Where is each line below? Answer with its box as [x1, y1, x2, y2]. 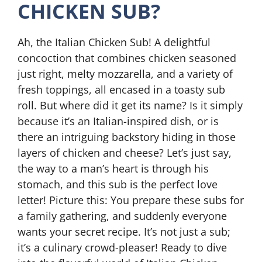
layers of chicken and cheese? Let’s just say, [18, 146, 232, 160]
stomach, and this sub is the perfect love [18, 177, 218, 191]
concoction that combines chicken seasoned [18, 51, 236, 65]
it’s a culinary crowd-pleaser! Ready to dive [18, 240, 227, 254]
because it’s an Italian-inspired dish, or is [18, 114, 219, 128]
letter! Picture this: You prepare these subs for [18, 193, 244, 207]
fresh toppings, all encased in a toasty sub [18, 82, 225, 96]
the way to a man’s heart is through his [18, 161, 209, 175]
